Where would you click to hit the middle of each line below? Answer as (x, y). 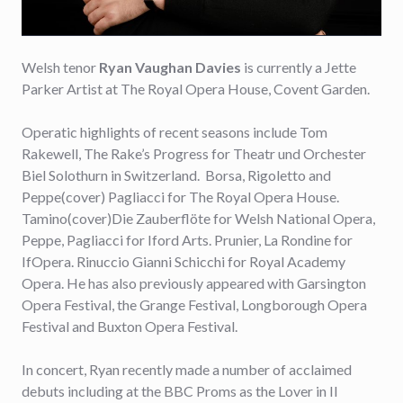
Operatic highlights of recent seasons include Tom (175, 132)
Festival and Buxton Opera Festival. (130, 326)
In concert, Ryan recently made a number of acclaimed (187, 369)
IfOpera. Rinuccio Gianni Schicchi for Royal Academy (184, 261)
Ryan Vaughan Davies (170, 67)
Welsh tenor (60, 67)
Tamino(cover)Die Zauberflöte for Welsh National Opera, (198, 218)
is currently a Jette (299, 67)
